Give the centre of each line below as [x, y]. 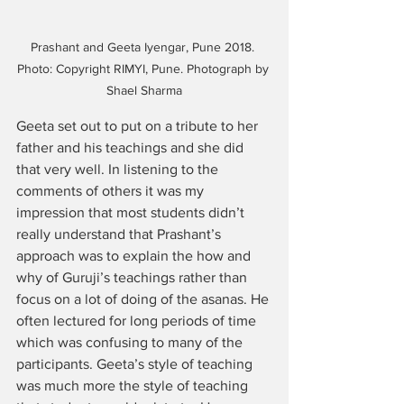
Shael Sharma [144, 90]
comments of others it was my [112, 191]
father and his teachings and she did [132, 147]
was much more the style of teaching [134, 386]
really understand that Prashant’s [120, 234]
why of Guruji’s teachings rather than [133, 277]
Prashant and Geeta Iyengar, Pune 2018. [144, 47]
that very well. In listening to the [119, 169]
